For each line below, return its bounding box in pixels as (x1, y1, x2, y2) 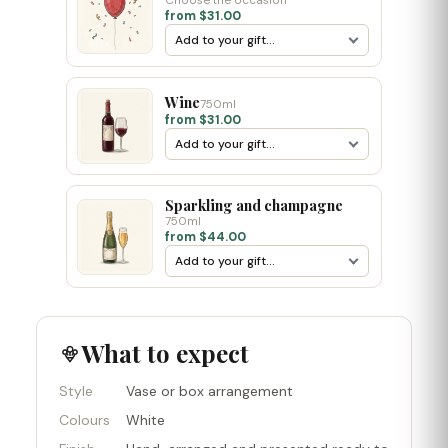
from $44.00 (165, 229, 246, 245)
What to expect (81, 337, 249, 369)
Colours (59, 411, 110, 429)
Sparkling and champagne (165, 195, 343, 215)
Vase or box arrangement (126, 382, 293, 400)
